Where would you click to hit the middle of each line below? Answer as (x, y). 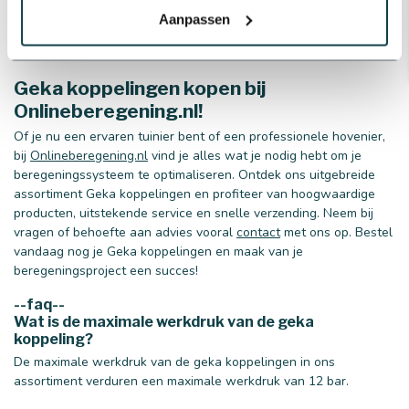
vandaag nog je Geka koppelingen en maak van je (158, 252)
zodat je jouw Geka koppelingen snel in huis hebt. (194, 20)
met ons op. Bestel (336, 233)
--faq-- (39, 304)
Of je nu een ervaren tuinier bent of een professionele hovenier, (199, 137)
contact (258, 233)
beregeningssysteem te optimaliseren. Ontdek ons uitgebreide (194, 175)
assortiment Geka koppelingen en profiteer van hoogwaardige (194, 194)
